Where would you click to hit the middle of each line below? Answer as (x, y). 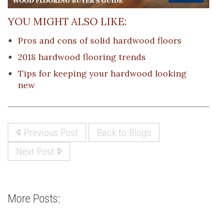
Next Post (36, 151)
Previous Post (50, 132)
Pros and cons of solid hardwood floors (100, 41)
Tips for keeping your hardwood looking (102, 74)
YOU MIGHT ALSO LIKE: (67, 22)
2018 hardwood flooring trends (82, 57)
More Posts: (34, 198)
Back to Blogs (124, 132)
